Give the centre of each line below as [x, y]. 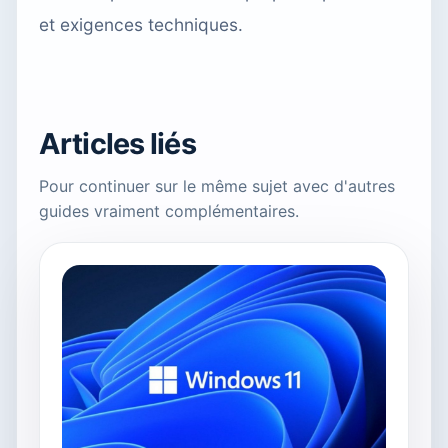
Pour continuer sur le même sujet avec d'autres [217, 185]
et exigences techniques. [141, 24]
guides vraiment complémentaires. [169, 210]
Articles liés [117, 143]
